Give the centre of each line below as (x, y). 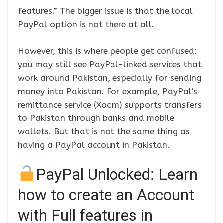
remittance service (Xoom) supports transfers (110, 104)
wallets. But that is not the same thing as (104, 131)
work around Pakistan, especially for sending (110, 77)
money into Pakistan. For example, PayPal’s (108, 91)
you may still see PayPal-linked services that (110, 64)
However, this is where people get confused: (107, 51)
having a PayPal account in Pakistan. (94, 145)
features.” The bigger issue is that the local (105, 11)
